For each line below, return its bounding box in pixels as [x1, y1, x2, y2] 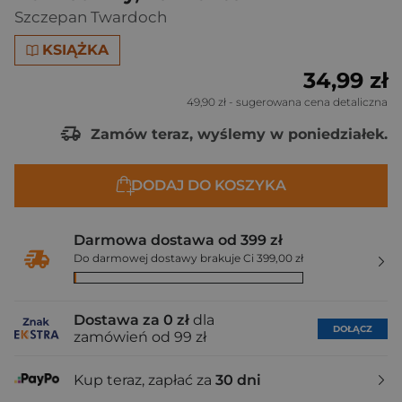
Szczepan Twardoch [14, 8, 167, 26]
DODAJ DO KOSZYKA [130, 177, 286, 194]
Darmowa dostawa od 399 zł [74, 232, 283, 249]
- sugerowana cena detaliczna [226, 95, 388, 109]
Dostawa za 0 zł [74, 311, 189, 328]
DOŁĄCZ [333, 322, 372, 335]
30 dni [215, 371, 261, 389]
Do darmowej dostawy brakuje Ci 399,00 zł [74, 251, 303, 265]
